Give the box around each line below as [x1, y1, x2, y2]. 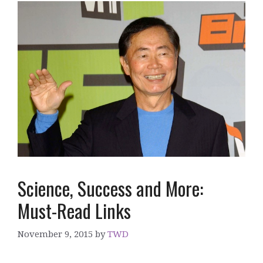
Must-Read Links [18, 196, 131, 224]
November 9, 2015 [18, 228, 93, 240]
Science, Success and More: [18, 174, 203, 202]
